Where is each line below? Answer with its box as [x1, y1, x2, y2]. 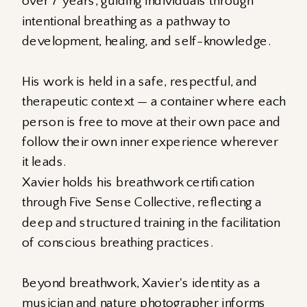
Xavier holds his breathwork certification [22, 174, 254, 190]
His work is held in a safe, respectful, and [22, 73, 258, 89]
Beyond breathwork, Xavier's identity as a [22, 275, 260, 291]
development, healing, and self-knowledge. [22, 33, 271, 49]
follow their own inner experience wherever [22, 134, 278, 150]
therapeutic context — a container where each [22, 93, 286, 110]
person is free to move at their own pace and [22, 114, 280, 130]
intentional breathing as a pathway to [22, 13, 230, 29]
